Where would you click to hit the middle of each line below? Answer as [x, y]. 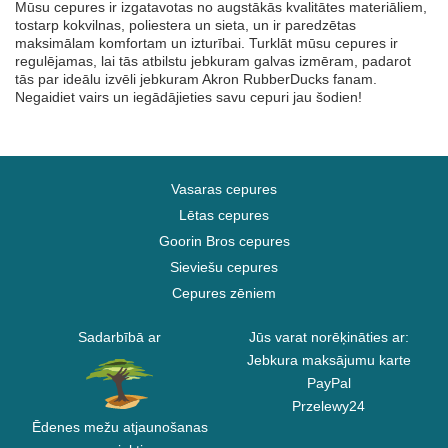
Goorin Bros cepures [224, 241]
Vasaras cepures [224, 189]
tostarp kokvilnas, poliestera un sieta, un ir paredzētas [185, 25]
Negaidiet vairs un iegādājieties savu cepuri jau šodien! [188, 97]
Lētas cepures [224, 215]
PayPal [328, 383]
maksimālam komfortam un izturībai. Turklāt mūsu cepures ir [206, 43]
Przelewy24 [328, 406]
